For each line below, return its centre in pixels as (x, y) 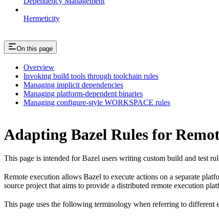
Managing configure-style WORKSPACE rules (97, 103)
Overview (39, 67)
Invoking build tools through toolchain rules (91, 76)
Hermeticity (42, 18)
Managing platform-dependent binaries (83, 94)
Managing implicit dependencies (73, 85)
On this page (35, 48)
